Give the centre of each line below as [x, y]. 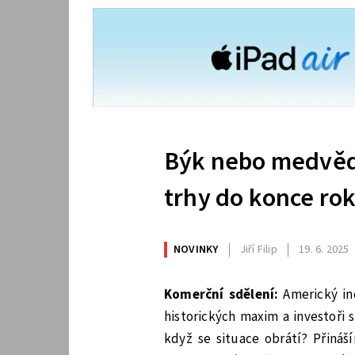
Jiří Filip [258, 250]
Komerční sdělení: [224, 294]
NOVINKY [196, 250]
